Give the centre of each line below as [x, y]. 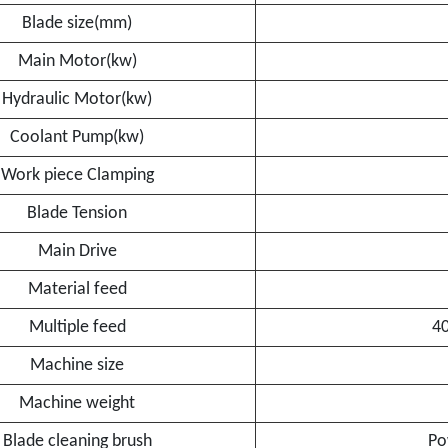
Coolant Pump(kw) [77, 137]
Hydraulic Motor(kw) [77, 99]
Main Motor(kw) [77, 61]
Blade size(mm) [77, 23]
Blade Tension [77, 213]
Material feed [77, 289]
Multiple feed [77, 327]
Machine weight [77, 403]
